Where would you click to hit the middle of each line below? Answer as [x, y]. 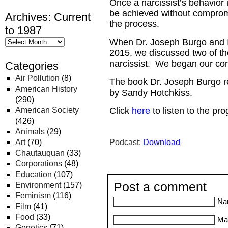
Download [162, 142]
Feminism [33, 196]
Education [34, 174]
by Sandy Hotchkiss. [151, 93]
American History [46, 89]
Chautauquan [40, 153]
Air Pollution [37, 78]
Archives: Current [48, 17]
